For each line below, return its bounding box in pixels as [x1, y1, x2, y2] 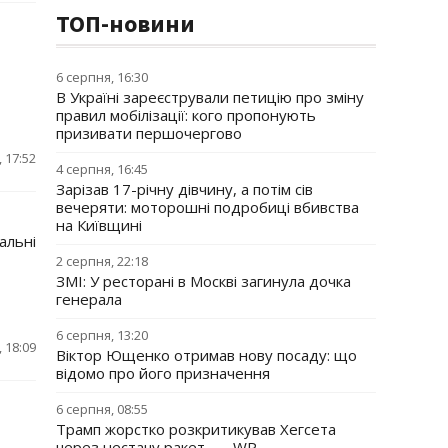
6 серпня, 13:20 [56, 326, 148, 344]
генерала [56, 289, 122, 309]
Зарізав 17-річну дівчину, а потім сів [56, 179, 313, 199]
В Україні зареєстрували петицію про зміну [56, 87, 364, 107]
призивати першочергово [56, 123, 242, 143]
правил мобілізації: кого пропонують [56, 105, 316, 125]
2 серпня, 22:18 [56, 252, 148, 270]
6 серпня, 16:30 [56, 68, 148, 86]
